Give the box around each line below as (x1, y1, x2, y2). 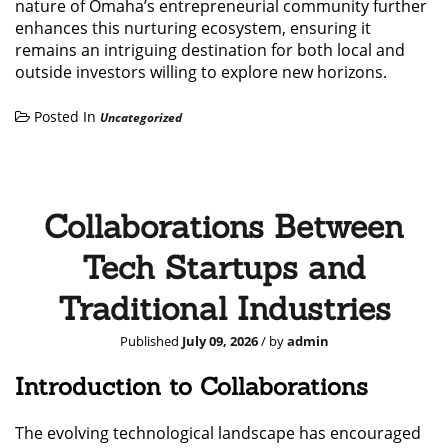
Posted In (30, 106, 100, 126)
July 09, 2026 (181, 331, 258, 350)
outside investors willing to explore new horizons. (15, 60, 387, 83)
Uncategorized (100, 108, 182, 126)
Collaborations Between (44, 205, 404, 247)
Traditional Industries (57, 287, 391, 329)
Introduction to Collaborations (15, 370, 368, 402)
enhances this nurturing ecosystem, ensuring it (15, 16, 371, 39)
